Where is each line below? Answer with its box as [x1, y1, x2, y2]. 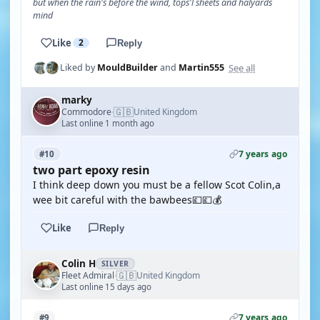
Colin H [61, 257, 96, 270]
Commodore [61, 105, 111, 118]
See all [229, 61, 255, 74]
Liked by [60, 61, 97, 74]
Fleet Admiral [61, 269, 114, 281]
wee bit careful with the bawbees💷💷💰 [33, 193, 221, 206]
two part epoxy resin [33, 162, 150, 178]
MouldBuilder [97, 61, 158, 74]
